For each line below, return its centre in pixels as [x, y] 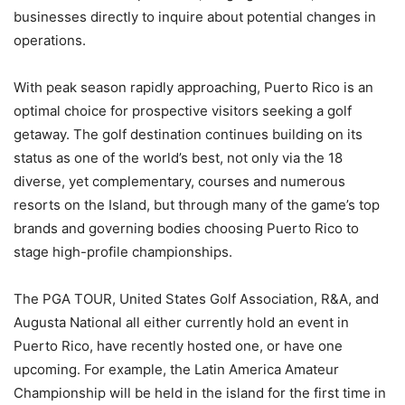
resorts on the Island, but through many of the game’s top [197, 205]
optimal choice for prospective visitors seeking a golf [183, 111]
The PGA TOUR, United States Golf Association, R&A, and [196, 299]
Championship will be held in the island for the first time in [200, 393]
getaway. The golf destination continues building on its [188, 135]
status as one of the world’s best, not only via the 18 [178, 158]
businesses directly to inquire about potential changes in [195, 17]
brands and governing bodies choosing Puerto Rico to [186, 229]
